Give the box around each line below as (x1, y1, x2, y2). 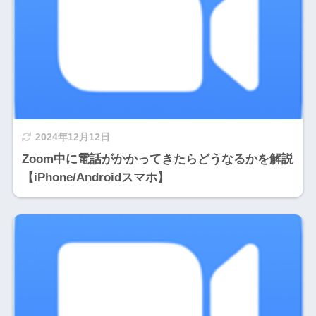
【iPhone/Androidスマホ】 (21, 171, 169, 185)
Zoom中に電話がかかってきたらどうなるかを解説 (21, 152, 293, 166)
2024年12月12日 (35, 132, 110, 143)
